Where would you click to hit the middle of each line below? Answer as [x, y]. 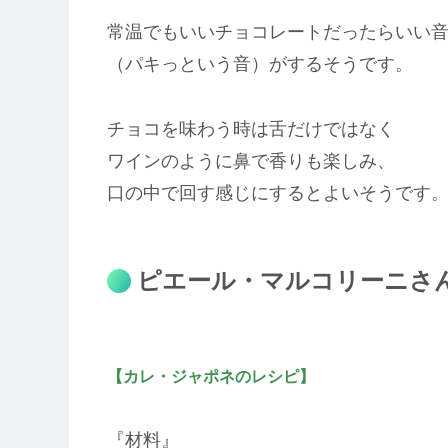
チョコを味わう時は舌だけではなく [251, 128]
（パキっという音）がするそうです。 [260, 64]
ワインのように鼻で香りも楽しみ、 [251, 160]
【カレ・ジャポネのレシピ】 [211, 376]
